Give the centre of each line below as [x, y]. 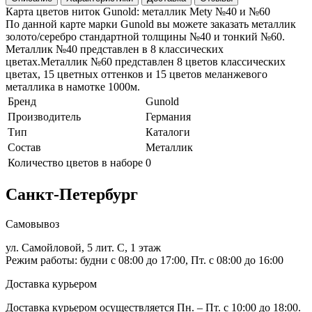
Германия [168, 116]
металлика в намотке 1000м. [73, 86]
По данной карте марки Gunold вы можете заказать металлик [151, 24]
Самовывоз [32, 224]
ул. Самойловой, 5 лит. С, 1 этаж [83, 247]
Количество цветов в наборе [75, 162]
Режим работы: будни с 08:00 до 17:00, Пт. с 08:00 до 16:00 [145, 260]
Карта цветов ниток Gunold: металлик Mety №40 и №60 [138, 11]
